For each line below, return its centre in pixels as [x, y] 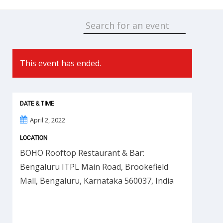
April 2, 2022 [48, 120]
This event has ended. [61, 63]
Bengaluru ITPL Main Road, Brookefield [94, 167]
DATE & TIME [37, 104]
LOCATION [34, 138]
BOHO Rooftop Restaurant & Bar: [82, 153]
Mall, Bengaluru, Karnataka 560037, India [97, 181]
